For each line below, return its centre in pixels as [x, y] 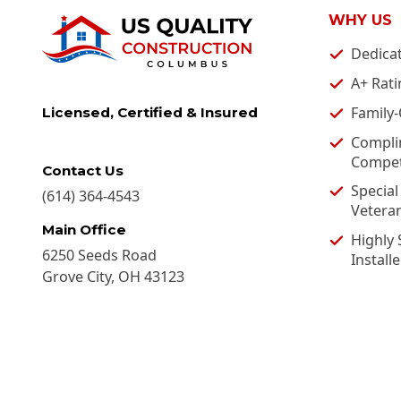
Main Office [84, 229]
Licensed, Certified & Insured [150, 112]
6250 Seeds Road [99, 255]
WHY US [360, 20]
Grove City [77, 276]
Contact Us [83, 171]
